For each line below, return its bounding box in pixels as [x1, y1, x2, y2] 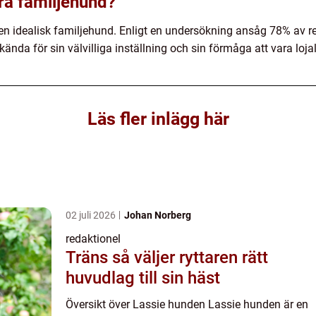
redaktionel [66, 232, 121, 246]
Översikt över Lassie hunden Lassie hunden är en [66, 298, 308, 312]
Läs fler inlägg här [87, 109, 229, 130]
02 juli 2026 [66, 209, 118, 221]
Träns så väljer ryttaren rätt [66, 248, 112, 268]
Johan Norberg [124, 209, 191, 221]
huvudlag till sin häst [66, 268, 220, 288]
